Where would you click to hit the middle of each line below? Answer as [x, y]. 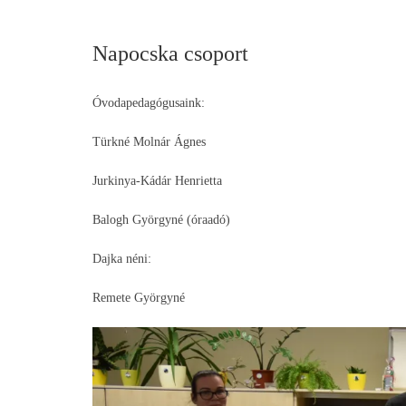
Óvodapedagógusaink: [149, 102]
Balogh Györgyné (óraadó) [161, 219]
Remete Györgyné [139, 297]
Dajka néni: [122, 258]
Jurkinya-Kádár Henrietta [157, 180]
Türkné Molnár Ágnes [149, 141]
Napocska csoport [170, 53]
